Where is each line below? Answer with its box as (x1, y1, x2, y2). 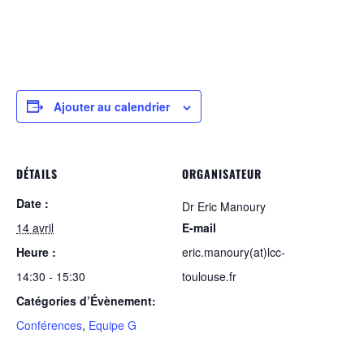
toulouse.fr (182, 267, 236, 284)
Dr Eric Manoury (182, 197, 266, 214)
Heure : (16, 243, 56, 260)
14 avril (16, 219, 54, 236)
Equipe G (89, 316, 136, 333)
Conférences (16, 316, 82, 333)
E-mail (182, 219, 216, 236)
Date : (16, 194, 49, 211)
